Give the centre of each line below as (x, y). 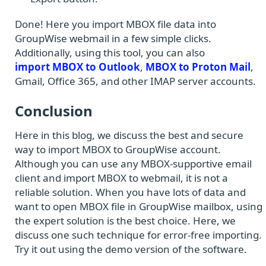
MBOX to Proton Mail (198, 66)
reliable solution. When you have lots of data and (130, 192)
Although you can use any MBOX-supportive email (133, 163)
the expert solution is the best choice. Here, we (125, 220)
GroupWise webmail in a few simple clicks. (113, 38)
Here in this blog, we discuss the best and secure (129, 135)
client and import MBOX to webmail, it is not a (121, 178)
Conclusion (54, 110)
